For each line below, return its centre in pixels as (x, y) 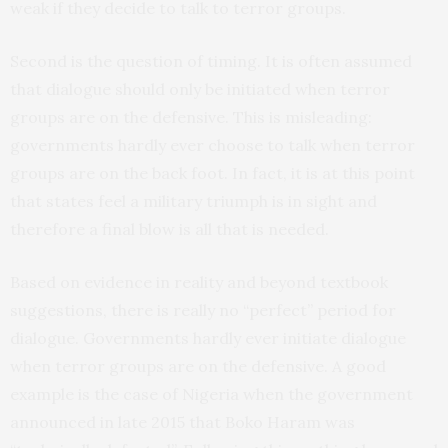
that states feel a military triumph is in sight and (193, 200)
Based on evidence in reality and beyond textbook (199, 281)
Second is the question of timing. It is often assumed (211, 60)
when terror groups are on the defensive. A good (198, 365)
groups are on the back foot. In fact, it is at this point (212, 172)
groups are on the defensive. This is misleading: (191, 116)
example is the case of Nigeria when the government (211, 393)
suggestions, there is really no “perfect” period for (203, 309)
